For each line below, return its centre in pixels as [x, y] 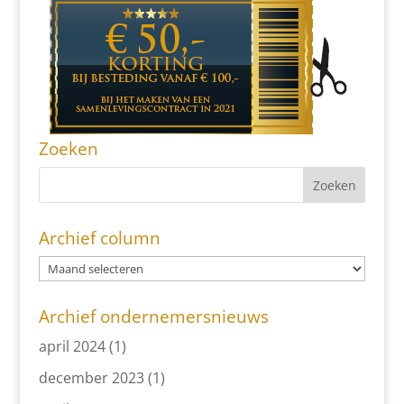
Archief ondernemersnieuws [153, 317]
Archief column [99, 238]
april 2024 [72, 346]
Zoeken [68, 149]
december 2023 [91, 378]
